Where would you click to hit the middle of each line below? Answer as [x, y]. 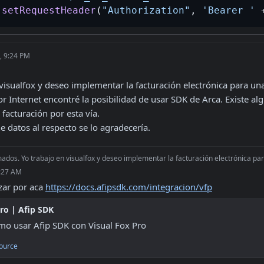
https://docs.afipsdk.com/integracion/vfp [129, 187]
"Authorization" [146, 10]
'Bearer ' [229, 10]
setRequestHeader [49, 10]
